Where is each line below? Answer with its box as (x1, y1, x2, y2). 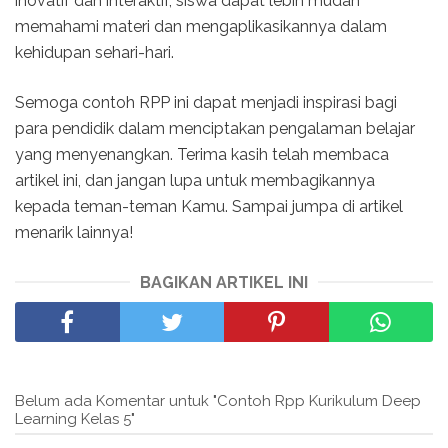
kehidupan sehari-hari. (15, 43, 174, 63)
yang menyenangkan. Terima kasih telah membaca (15, 145, 389, 165)
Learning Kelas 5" (15, 410, 135, 429)
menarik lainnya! (15, 223, 133, 243)
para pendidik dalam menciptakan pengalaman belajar (15, 119, 415, 139)
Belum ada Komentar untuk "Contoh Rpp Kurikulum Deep (15, 392, 421, 411)
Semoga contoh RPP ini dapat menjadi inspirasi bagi (15, 93, 397, 113)
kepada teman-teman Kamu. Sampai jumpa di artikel (15, 197, 403, 217)
